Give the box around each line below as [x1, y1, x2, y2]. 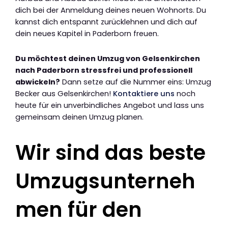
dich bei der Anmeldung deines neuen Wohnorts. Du [15, 5, 206, 16]
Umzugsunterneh [15, 166, 195, 195]
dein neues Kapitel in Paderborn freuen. [15, 28, 159, 39]
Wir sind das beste [15, 138, 206, 167]
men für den [15, 195, 142, 224]
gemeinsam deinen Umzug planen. [15, 111, 144, 122]
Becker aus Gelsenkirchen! [15, 88, 113, 99]
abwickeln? [15, 76, 60, 87]
